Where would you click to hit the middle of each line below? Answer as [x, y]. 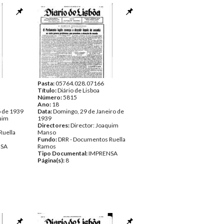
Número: [50, 97]
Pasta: [46, 83]
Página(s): [51, 160]
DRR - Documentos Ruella [92, 139]
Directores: [54, 125]
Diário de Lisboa [78, 90]
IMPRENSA [103, 153]
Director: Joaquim [94, 125]
